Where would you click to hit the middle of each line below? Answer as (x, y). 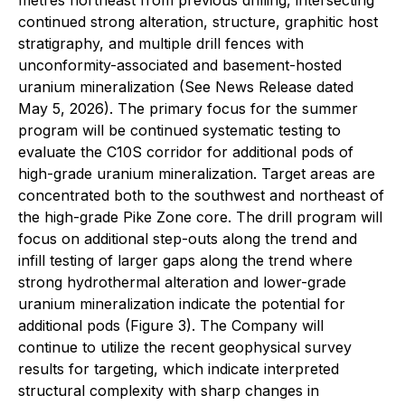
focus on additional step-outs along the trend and (188, 238)
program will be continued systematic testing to (179, 130)
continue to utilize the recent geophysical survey (185, 347)
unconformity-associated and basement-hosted (180, 65)
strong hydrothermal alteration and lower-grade (182, 282)
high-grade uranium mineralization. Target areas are (197, 173)
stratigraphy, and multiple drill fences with (161, 43)
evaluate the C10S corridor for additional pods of (186, 151)
